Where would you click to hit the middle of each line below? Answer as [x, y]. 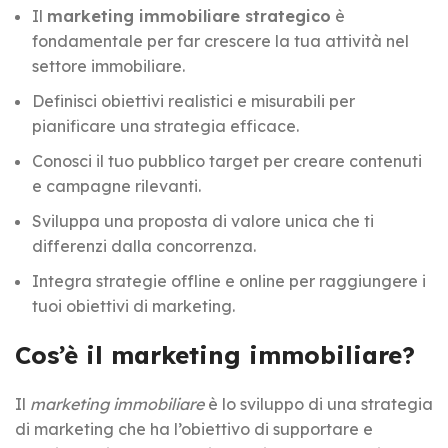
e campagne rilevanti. [116, 185]
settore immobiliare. [108, 65]
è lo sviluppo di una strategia [318, 403]
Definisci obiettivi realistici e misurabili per [193, 100]
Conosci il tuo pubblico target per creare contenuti [227, 160]
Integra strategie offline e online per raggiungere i [229, 280]
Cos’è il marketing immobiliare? [215, 354]
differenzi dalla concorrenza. [144, 245]
